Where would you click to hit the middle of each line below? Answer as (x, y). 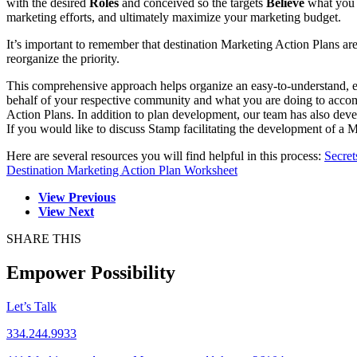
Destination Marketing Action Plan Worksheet (122, 171)
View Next (66, 212)
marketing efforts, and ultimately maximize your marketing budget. (174, 18)
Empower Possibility (91, 273)
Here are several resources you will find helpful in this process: (165, 156)
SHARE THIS (44, 239)
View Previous (77, 198)
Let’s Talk (31, 307)
